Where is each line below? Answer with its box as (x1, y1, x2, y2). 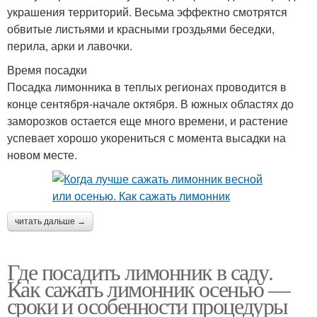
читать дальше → (15, 217, 86, 226)
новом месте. (7, 146, 77, 163)
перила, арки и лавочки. (7, 38, 132, 54)
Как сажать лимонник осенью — (7, 273, 290, 304)
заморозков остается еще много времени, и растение (7, 113, 288, 129)
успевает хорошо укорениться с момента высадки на (7, 129, 286, 146)
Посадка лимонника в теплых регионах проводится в (7, 79, 287, 95)
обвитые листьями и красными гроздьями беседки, (7, 21, 275, 37)
